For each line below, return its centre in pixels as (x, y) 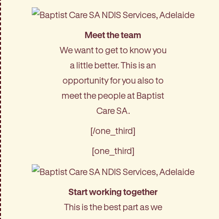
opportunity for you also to (113, 80)
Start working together (113, 192)
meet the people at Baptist (113, 96)
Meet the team (113, 35)
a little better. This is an (113, 65)
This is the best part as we (113, 207)
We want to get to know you (113, 50)
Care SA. (113, 111)
